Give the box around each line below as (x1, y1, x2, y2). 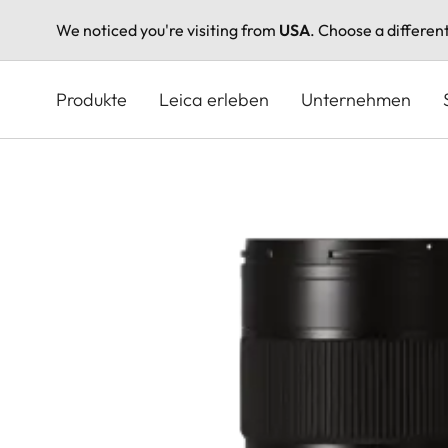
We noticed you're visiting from (56, 20, 279, 40)
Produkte (56, 87, 127, 111)
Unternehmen (301, 87, 411, 111)
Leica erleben (159, 87, 269, 111)
